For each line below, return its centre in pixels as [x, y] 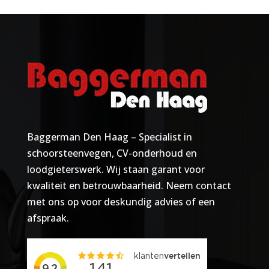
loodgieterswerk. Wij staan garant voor [116, 169]
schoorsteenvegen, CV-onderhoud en [112, 153]
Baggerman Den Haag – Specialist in [109, 137]
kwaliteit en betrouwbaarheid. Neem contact [129, 185]
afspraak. [48, 218]
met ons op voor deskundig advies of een [121, 201]
